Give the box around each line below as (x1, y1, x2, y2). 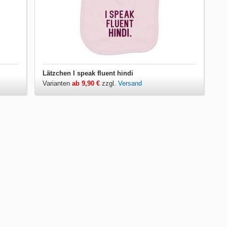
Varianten (43, 79, 72, 87)
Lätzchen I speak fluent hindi (43, 69, 134, 77)
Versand (118, 79, 142, 87)
